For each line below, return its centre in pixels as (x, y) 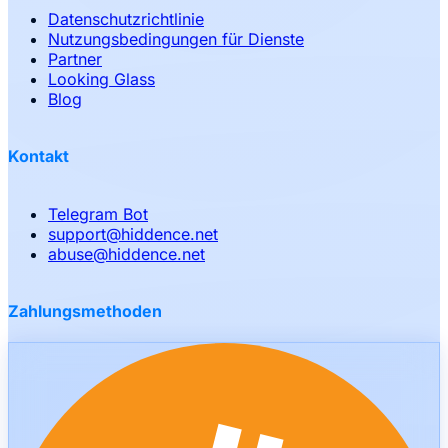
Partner (75, 59)
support (77, 233)
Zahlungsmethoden (85, 310)
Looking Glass (101, 79)
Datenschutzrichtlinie (126, 19)
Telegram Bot (98, 213)
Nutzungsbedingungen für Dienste (176, 39)
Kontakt (38, 156)
